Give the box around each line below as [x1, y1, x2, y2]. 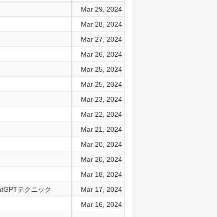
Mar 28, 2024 [80, 20, 122, 28]
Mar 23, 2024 [80, 95, 122, 103]
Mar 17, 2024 [80, 186, 122, 193]
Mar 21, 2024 [80, 125, 122, 133]
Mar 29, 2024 [80, 5, 122, 13]
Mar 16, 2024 [80, 201, 122, 208]
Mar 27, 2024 [80, 35, 122, 43]
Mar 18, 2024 [80, 170, 122, 178]
